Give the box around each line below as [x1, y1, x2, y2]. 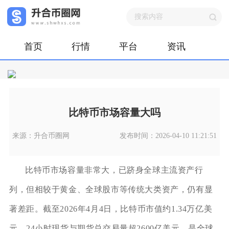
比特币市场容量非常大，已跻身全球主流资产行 [25, 166, 203, 175]
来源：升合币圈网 [12, 131, 70, 140]
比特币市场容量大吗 [68, 106, 161, 119]
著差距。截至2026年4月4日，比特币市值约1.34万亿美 [9, 204, 213, 214]
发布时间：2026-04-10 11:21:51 [120, 131, 217, 140]
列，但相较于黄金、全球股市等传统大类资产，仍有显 [9, 185, 213, 194]
